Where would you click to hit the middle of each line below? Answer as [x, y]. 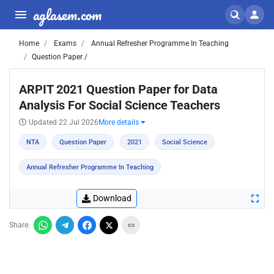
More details [120, 122]
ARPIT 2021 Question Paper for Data [118, 89]
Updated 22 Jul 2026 [64, 122]
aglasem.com [67, 14]
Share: [20, 225]
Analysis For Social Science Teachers [120, 105]
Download [112, 198]
